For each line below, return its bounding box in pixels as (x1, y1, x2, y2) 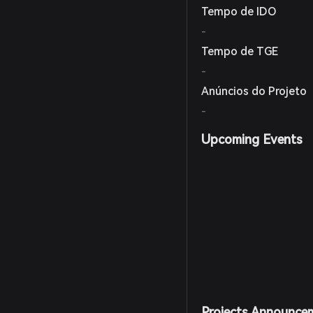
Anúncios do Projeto (201, 85, 307, 98)
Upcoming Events (201, 132, 303, 147)
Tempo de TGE (201, 45, 279, 58)
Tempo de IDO (201, 5, 277, 18)
